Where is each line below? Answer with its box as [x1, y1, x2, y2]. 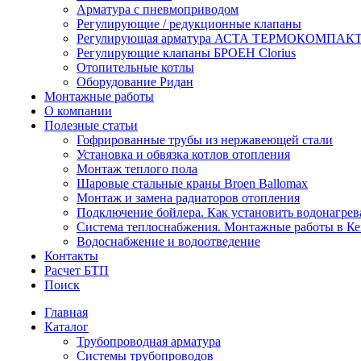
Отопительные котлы [77, 60, 194, 74]
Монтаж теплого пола [77, 162, 197, 176]
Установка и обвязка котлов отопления [77, 147, 290, 161]
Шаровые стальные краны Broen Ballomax [77, 176, 308, 190]
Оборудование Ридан [77, 75, 193, 89]
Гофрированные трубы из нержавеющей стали [77, 133, 333, 147]
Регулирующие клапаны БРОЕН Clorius [77, 46, 296, 60]
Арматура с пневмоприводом [77, 2, 239, 16]
